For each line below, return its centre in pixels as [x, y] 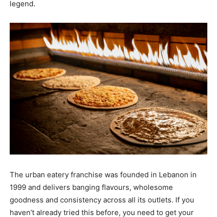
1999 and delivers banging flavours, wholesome [91, 187]
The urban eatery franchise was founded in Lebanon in [103, 174]
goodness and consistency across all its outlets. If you [102, 200]
